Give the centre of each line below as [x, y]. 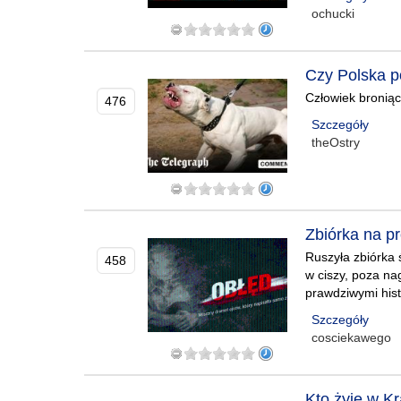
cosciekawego [352, 337]
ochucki [333, 13]
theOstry [336, 142]
